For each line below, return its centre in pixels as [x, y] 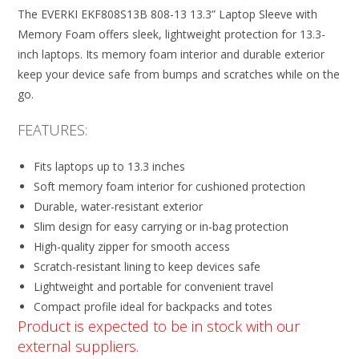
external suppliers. [79, 346]
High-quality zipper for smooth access [132, 246]
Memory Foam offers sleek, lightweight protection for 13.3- [172, 34]
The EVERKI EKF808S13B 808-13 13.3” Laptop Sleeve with [168, 14]
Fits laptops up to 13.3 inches [110, 166]
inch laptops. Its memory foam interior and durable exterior [171, 54]
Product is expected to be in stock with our [159, 326]
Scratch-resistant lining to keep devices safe [147, 266]
